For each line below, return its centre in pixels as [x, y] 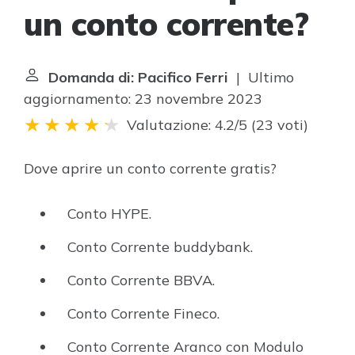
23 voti [280, 125]
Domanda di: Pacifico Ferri [138, 77]
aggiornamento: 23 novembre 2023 [143, 99]
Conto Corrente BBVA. [141, 280]
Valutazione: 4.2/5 [187, 125]
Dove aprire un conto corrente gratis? [150, 168]
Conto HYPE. [109, 214]
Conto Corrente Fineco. [143, 313]
